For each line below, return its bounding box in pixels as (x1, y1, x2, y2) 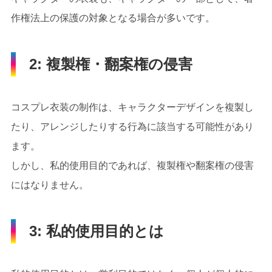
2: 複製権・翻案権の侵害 (29, 55, 192, 72)
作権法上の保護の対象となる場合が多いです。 (10, 12, 215, 23)
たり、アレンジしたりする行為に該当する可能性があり (10, 121, 254, 132)
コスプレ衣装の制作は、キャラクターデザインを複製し (10, 101, 254, 112)
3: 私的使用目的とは (29, 222, 164, 239)
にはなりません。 (10, 179, 89, 190)
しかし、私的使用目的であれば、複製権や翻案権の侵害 (10, 160, 254, 171)
